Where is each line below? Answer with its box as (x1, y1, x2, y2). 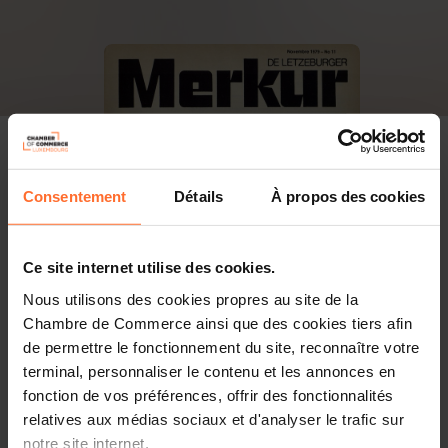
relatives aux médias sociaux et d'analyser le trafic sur (23, 410, 404, 428)
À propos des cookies (271, 187, 425, 205)
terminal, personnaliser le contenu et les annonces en (23, 362, 396, 380)
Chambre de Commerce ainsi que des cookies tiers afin (23, 314, 412, 332)
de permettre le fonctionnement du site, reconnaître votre (23, 338, 420, 356)
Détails (174, 187, 223, 205)
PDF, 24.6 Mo (204, 425, 284, 437)
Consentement (23, 187, 127, 205)
